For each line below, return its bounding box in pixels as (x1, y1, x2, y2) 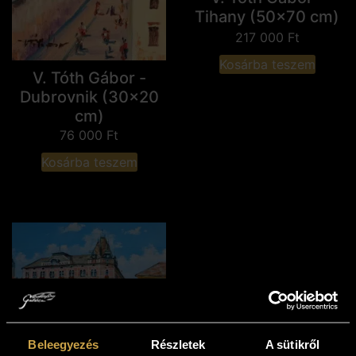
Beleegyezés (28, 337, 99, 351)
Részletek (150, 337, 206, 351)
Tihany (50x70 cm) (195, 7, 339, 26)
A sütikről (265, 337, 319, 351)
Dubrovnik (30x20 (19, 87, 159, 107)
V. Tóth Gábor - (32, 68, 146, 88)
